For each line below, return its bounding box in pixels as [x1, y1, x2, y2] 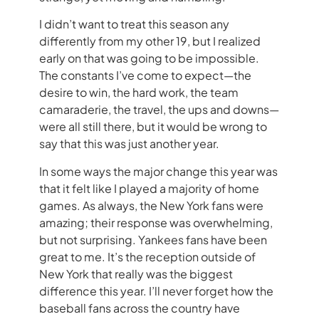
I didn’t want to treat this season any [39, 16, 229, 32]
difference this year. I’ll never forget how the [39, 283, 273, 298]
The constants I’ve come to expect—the [39, 68, 251, 83]
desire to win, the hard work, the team [39, 85, 239, 100]
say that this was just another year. [39, 136, 219, 152]
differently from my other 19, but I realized [39, 33, 261, 49]
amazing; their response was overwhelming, [39, 214, 273, 230]
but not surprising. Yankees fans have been [39, 231, 267, 247]
